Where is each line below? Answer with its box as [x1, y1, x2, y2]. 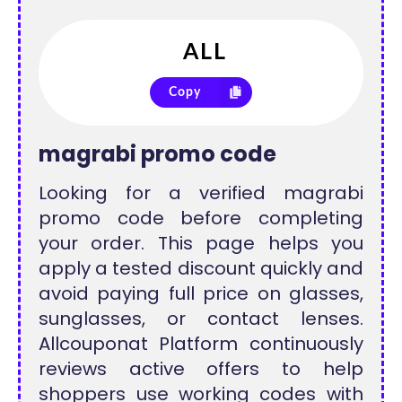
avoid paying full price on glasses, [39, 281, 363, 306]
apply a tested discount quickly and [39, 256, 363, 281]
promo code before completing [39, 205, 363, 231]
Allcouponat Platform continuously [39, 331, 363, 356]
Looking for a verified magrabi [39, 180, 363, 205]
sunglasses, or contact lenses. [39, 306, 363, 331]
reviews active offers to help [39, 356, 363, 381]
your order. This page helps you [39, 231, 363, 256]
